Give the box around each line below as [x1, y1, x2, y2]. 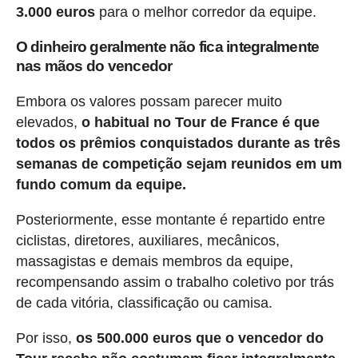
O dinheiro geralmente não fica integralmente [15, 38, 320, 55]
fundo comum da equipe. [15, 176, 186, 193]
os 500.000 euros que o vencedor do [75, 329, 324, 346]
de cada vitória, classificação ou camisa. [15, 294, 272, 311]
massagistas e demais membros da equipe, [15, 253, 293, 269]
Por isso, [15, 329, 76, 346]
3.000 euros [15, 3, 95, 20]
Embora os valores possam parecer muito [15, 93, 282, 109]
